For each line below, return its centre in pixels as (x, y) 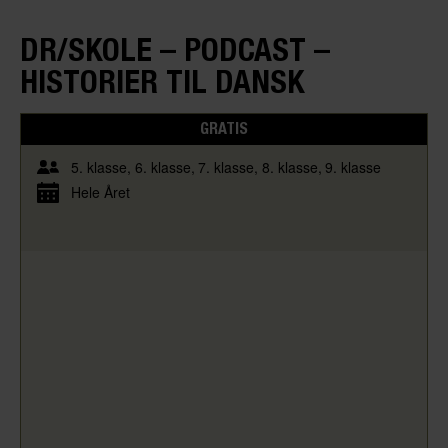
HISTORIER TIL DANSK (162, 80)
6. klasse (162, 166)
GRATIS (224, 128)
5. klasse (99, 166)
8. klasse (289, 166)
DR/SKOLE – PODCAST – (175, 48)
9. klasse (353, 166)
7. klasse (226, 166)
